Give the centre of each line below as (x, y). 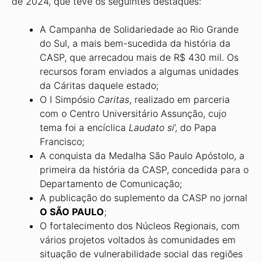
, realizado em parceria (180, 99)
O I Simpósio (69, 99)
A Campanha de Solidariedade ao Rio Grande (139, 29)
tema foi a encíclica (84, 127)
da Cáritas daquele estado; (99, 85)
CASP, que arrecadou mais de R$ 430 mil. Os (139, 57)
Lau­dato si (151, 127)
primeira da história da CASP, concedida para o (144, 170)
